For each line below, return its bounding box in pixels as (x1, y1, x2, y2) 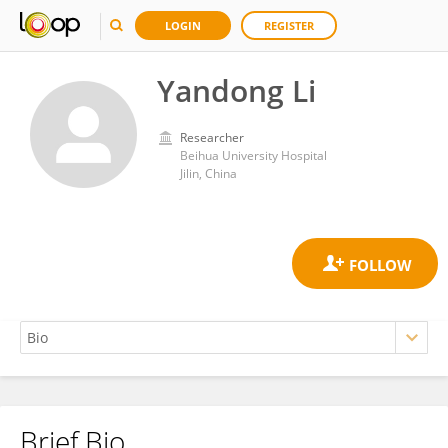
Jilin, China (180, 165, 237, 182)
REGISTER (264, 18, 314, 33)
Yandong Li (157, 70, 316, 111)
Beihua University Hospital (180, 147, 327, 164)
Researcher (180, 129, 244, 146)
